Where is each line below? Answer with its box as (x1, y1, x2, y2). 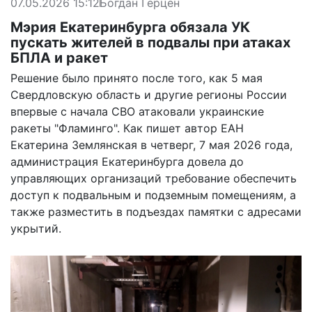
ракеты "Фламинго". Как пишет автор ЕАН (10, 120, 244, 135)
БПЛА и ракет (10, 49, 108, 66)
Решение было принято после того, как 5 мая (10, 70, 263, 85)
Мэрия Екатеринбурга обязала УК (10, 18, 250, 36)
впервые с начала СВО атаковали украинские (10, 104, 264, 118)
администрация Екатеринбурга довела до (10, 154, 244, 169)
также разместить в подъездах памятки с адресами (10, 204, 302, 219)
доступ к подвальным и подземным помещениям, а (10, 187, 296, 202)
